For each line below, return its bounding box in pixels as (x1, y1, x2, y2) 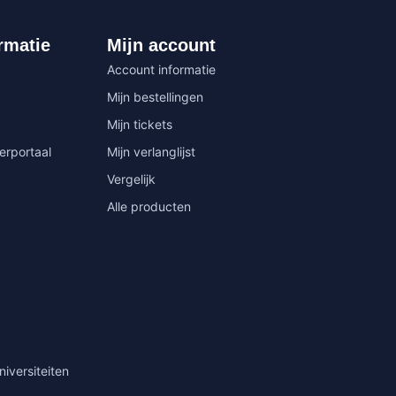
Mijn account (107, 34, 216, 55)
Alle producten (107, 198, 191, 214)
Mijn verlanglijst (107, 143, 195, 159)
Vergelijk (107, 171, 156, 187)
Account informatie (107, 61, 216, 77)
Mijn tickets (107, 116, 172, 132)
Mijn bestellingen (107, 88, 203, 104)
